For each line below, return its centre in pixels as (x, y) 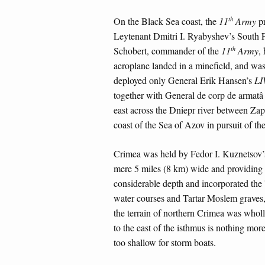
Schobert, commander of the (167, 51)
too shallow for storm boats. (165, 243)
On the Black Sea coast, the (166, 21)
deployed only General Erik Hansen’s (184, 80)
